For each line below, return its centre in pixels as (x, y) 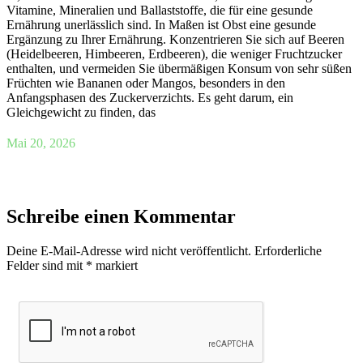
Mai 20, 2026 (41, 143)
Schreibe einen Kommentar (121, 217)
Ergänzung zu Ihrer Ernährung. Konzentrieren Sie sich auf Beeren (175, 40)
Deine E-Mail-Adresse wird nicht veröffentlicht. (129, 251)
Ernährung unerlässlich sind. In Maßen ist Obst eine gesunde (161, 25)
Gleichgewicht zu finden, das (81, 113)
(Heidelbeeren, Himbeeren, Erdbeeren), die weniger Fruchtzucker (174, 54)
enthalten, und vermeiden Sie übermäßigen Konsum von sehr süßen (179, 69)
